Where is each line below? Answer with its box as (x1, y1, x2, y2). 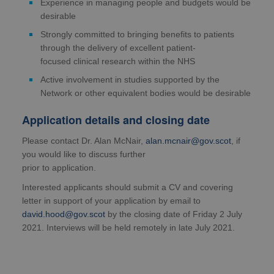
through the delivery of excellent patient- (40, 43, 196, 53)
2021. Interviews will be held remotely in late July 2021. (22, 223, 235, 233)
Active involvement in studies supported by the (40, 75, 220, 85)
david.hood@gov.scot (22, 209, 105, 220)
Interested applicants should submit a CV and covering (22, 182, 233, 193)
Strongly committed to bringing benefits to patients (40, 29, 234, 40)
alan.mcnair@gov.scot (146, 136, 231, 146)
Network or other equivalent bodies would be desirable (40, 88, 251, 98)
